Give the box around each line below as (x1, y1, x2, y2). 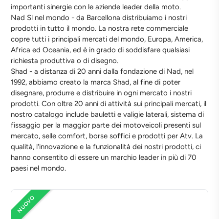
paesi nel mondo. (11, 164, 66, 173)
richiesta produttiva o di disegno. (11, 56, 119, 65)
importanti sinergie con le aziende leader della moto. (11, 2, 181, 11)
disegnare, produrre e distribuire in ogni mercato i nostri (11, 88, 192, 97)
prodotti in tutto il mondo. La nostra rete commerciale (11, 24, 189, 33)
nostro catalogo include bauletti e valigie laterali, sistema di (11, 110, 204, 119)
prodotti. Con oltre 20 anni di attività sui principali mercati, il (11, 99, 207, 108)
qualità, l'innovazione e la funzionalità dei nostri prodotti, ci (11, 142, 201, 151)
